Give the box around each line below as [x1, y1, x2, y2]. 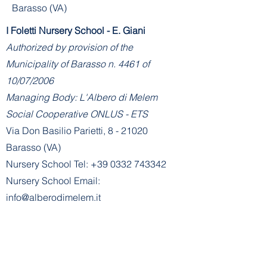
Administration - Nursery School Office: [6, 208, 170, 221]
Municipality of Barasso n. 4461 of [6, 58, 150, 70]
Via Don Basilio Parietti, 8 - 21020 [6, 125, 148, 137]
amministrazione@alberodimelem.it [6, 225, 155, 237]
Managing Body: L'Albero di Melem [6, 91, 157, 104]
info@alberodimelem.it [6, 191, 101, 204]
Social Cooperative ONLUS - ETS [6, 108, 148, 120]
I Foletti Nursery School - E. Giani [6, 24, 145, 37]
